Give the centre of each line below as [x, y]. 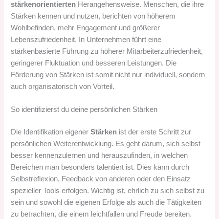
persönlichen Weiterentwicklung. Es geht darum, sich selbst [106, 143]
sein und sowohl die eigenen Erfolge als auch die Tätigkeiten [106, 202]
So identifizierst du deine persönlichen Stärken [84, 110]
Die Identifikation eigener [51, 132]
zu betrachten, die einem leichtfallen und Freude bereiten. [101, 214]
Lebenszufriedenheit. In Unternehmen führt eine [86, 39]
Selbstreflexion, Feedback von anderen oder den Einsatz [101, 179]
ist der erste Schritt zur [154, 132]
